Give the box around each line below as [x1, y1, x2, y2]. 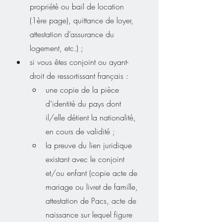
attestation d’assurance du [30, 28, 116, 40]
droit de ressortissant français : [30, 70, 128, 81]
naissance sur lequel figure [46, 209, 135, 220]
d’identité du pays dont [46, 98, 123, 109]
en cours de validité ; [46, 125, 115, 137]
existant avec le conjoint [46, 153, 127, 165]
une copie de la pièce [46, 84, 121, 95]
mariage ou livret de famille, [46, 181, 140, 192]
